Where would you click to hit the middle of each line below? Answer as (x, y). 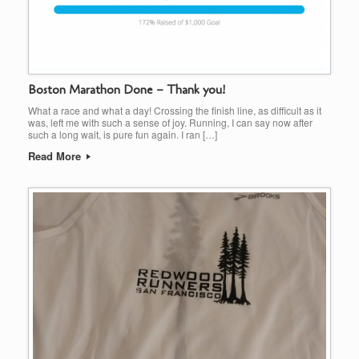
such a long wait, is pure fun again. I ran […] (123, 134)
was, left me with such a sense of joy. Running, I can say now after (170, 122)
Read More (56, 155)
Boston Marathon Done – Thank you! (127, 89)
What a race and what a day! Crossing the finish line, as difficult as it (175, 110)
